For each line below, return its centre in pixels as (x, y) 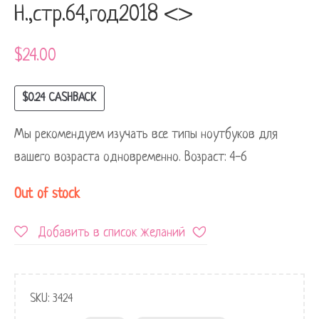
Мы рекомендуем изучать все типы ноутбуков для (146, 134)
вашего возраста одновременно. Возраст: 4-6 (131, 157)
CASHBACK (71, 98)
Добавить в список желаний (112, 232)
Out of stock (47, 194)
